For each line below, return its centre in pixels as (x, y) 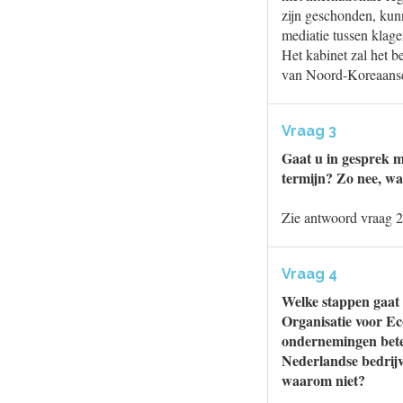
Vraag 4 (309, 274)
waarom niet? (323, 380)
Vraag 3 (309, 131)
